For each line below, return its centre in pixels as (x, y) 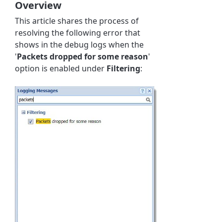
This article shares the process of (77, 21)
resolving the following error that (78, 32)
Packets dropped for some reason (83, 56)
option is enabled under (61, 68)
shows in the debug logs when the (80, 44)
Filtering (124, 68)
